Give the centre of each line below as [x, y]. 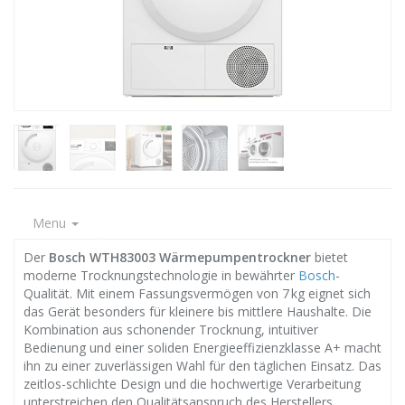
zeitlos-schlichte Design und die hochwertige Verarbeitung [192, 384]
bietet [330, 257]
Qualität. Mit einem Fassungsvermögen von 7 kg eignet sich [197, 293]
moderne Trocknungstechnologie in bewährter [161, 275]
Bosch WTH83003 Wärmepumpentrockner [180, 257]
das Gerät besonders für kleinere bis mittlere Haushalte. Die [198, 311]
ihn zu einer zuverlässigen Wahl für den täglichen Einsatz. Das [202, 366]
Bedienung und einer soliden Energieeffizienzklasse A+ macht [202, 348]
